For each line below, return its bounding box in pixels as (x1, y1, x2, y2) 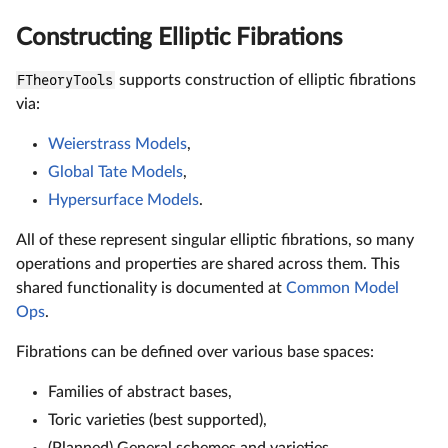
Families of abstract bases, (48, 383, 232, 400)
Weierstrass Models (48, 135, 187, 152)
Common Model (286, 279, 399, 296)
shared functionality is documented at (16, 279, 286, 296)
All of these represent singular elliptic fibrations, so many (16, 231, 414, 248)
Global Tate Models (48, 163, 183, 180)
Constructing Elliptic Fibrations (16, 25, 342, 50)
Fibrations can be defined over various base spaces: (16, 343, 374, 360)
